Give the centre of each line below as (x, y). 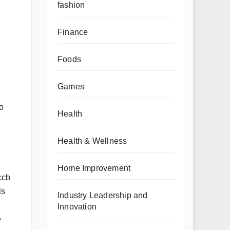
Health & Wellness (92, 141)
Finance (73, 32)
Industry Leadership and (103, 195)
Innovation (77, 207)
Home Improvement (94, 168)
